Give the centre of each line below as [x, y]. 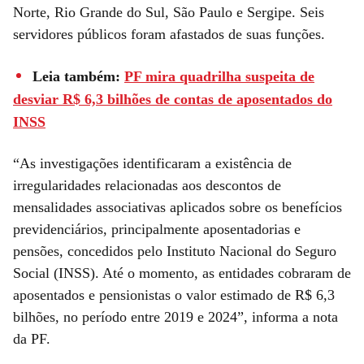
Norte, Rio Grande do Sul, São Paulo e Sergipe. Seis [169, 13]
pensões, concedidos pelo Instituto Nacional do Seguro [175, 251]
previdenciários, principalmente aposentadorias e [157, 230]
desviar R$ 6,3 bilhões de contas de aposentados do [173, 100]
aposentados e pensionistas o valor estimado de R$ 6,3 [174, 295]
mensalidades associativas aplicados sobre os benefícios [178, 208]
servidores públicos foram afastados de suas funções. [169, 35]
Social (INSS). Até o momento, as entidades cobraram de [182, 273]
